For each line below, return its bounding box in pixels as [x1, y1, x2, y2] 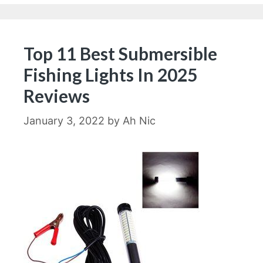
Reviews [23, 85, 90, 106]
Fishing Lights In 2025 [23, 64, 197, 85]
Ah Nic [123, 114, 156, 127]
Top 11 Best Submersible [23, 43, 217, 64]
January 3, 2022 [23, 114, 104, 127]
